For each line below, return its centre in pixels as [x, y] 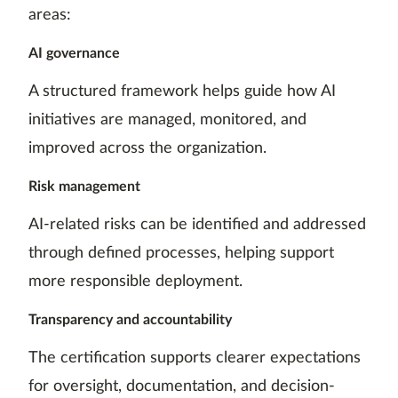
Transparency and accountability [130, 320]
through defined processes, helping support [181, 254]
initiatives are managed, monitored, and [167, 120]
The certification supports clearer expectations [195, 358]
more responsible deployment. [135, 282]
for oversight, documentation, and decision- [182, 387]
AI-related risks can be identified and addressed [197, 225]
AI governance [74, 54]
